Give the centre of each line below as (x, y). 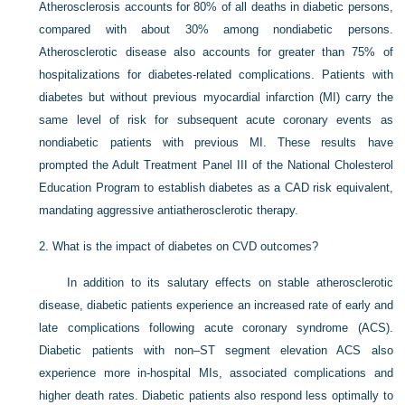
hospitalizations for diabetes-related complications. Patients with (216, 74)
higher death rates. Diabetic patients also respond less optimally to (216, 395)
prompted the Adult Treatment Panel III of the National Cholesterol (216, 165)
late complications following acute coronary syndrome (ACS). (216, 327)
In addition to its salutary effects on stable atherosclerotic (230, 282)
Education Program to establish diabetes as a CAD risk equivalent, (216, 187)
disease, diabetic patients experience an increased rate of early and (216, 305)
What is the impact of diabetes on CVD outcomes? (186, 246)
